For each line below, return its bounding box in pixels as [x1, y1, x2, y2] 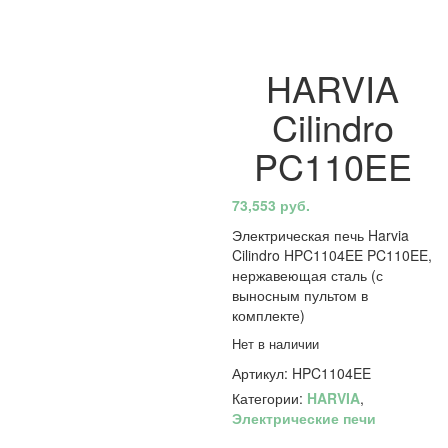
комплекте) [232, 305, 306, 325]
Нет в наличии [232, 334, 320, 353]
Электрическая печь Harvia [232, 225, 410, 245]
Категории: [232, 388, 308, 408]
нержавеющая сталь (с [232, 265, 384, 285]
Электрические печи [232, 408, 377, 428]
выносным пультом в [232, 285, 369, 305]
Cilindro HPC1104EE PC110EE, [232, 245, 433, 265]
